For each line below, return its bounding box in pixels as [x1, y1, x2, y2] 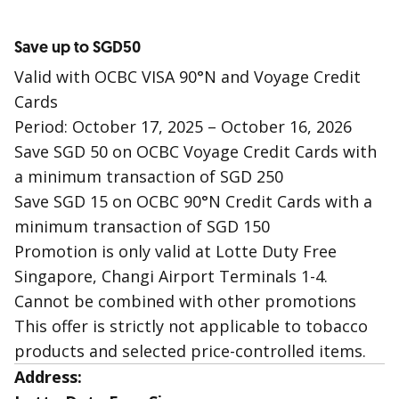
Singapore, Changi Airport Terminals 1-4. [14, 265, 328, 287]
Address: [14, 366, 82, 387]
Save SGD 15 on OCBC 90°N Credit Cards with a [14, 191, 372, 212]
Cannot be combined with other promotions [14, 290, 356, 312]
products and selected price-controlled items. [14, 340, 366, 362]
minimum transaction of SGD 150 [14, 216, 270, 237]
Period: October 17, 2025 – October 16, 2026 [14, 116, 352, 137]
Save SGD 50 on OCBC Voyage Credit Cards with [14, 141, 377, 162]
